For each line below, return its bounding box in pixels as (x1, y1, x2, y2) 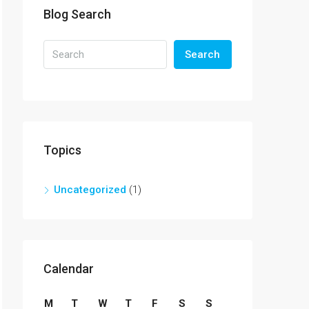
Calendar (43, 261, 94, 276)
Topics (43, 143, 81, 157)
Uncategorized (54, 183, 126, 196)
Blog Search (43, 7, 111, 21)
